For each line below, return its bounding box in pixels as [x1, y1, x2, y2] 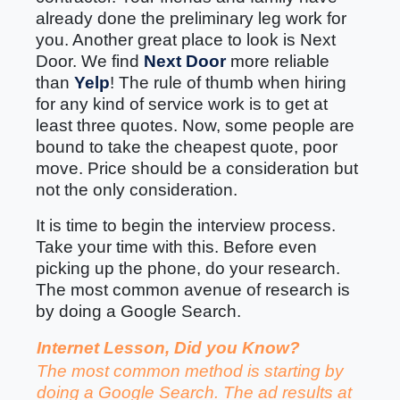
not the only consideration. [36, 180, 237, 199]
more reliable [226, 52, 329, 71]
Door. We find [36, 52, 144, 71]
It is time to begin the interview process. [36, 216, 336, 235]
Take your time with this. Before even [36, 237, 317, 256]
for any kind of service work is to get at [36, 95, 328, 113]
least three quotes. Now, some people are [36, 116, 354, 135]
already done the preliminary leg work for [36, 9, 346, 28]
